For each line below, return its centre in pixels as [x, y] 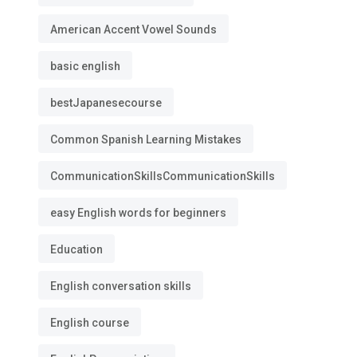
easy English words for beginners [138, 213]
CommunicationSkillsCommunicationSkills [163, 176]
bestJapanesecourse [106, 103]
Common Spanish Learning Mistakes [146, 139]
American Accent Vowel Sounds [133, 29]
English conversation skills [121, 286]
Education [76, 249]
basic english [85, 66]
